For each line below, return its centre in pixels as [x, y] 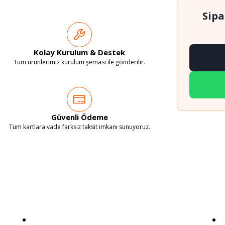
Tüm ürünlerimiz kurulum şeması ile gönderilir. [79, 62]
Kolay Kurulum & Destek [79, 52]
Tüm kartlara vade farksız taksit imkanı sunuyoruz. [79, 127]
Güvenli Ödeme [79, 117]
